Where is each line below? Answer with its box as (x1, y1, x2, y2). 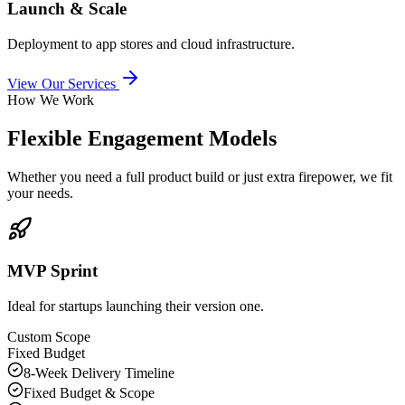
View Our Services (7, 75, 116, 91)
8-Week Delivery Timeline (24, 365, 174, 381)
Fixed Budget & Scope (24, 385, 155, 401)
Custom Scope (7, 329, 90, 345)
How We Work (7, 91, 94, 108)
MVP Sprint (7, 261, 98, 281)
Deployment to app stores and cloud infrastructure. (7, 35, 295, 52)
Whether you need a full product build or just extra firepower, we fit (7, 168, 392, 184)
